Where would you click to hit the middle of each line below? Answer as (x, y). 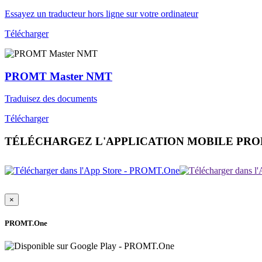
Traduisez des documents (51, 99)
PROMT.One (26, 223)
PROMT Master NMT (58, 76)
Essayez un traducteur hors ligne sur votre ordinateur (101, 13)
